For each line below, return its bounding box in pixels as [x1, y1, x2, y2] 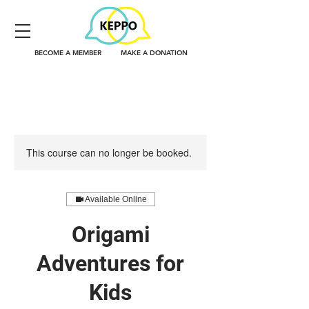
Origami [71, 221, 150, 248]
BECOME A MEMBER [34, 48, 101, 57]
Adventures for [37, 250, 184, 277]
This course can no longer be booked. [26, 146, 192, 159]
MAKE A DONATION [120, 48, 188, 57]
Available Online [84, 195, 147, 204]
